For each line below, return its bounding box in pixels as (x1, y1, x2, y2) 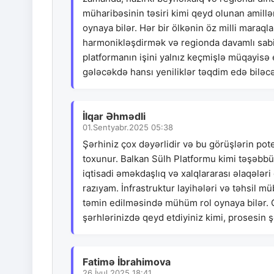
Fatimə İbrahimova (83, 256, 171, 268)
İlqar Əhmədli (83, 110, 146, 123)
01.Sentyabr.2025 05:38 (83, 122, 173, 133)
